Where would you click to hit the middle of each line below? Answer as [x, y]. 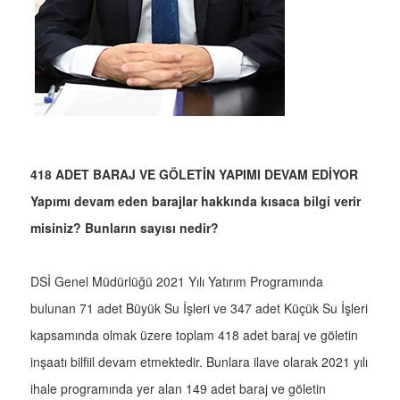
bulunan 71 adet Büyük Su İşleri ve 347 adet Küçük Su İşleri [199, 308]
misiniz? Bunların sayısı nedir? [125, 228]
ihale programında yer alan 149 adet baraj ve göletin [178, 389]
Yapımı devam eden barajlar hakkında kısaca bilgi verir [196, 201]
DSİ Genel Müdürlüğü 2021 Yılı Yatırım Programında [177, 282]
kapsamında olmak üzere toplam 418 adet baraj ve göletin [194, 335]
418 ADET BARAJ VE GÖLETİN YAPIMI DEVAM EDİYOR [194, 175]
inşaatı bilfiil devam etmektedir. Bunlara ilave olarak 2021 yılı [199, 362]
